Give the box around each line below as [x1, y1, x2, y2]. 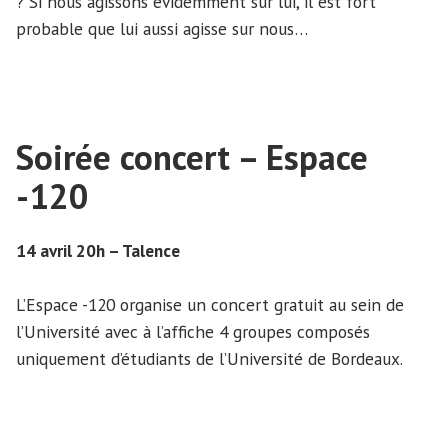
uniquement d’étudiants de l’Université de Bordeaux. [16, 346, 403, 370]
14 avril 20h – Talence [16, 238, 180, 262]
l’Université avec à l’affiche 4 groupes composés [16, 319, 370, 343]
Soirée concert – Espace [16, 133, 368, 180]
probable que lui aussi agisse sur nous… [16, 16, 308, 40]
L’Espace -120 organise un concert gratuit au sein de [16, 292, 404, 316]
